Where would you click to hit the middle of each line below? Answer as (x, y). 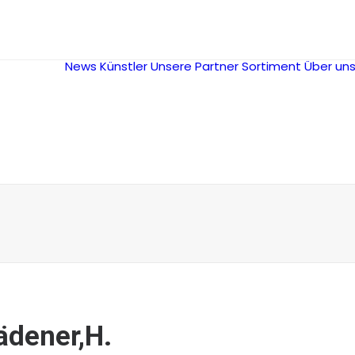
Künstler (124, 66)
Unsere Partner (195, 66)
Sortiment (271, 66)
